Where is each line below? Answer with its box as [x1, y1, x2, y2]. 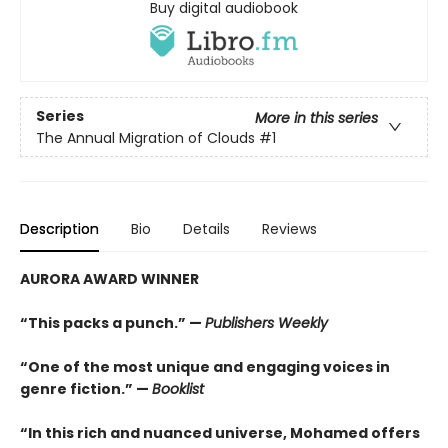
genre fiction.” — [20, 379, 152, 400]
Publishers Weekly [205, 313, 328, 334]
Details [183, 219, 230, 240]
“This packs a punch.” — [20, 313, 205, 334]
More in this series [255, 107, 378, 128]
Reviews [262, 219, 317, 240]
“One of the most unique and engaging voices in [20, 357, 390, 378]
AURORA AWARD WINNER [20, 269, 199, 290]
